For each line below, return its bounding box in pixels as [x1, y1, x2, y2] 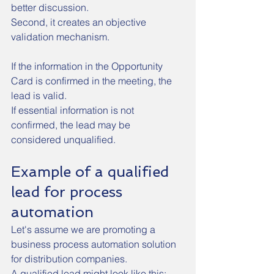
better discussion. [11, 1, 89, 13]
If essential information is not [11, 104, 136, 116]
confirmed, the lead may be [11, 119, 133, 131]
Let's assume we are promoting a [11, 223, 158, 235]
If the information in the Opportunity [11, 60, 165, 72]
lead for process [11, 183, 127, 201]
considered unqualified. [11, 133, 116, 146]
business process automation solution [11, 238, 179, 250]
